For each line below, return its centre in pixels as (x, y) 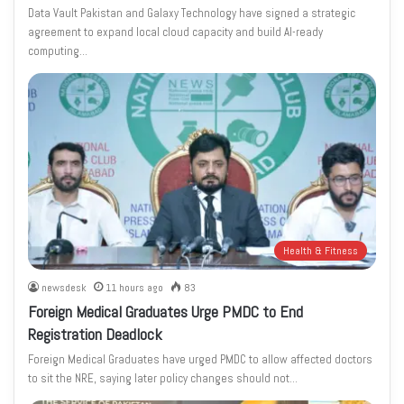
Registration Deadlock (96, 334)
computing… (58, 51)
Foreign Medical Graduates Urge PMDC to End (166, 311)
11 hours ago (135, 287)
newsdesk (64, 287)
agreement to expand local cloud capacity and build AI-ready (176, 32)
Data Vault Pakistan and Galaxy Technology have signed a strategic (192, 14)
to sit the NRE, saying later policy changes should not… (163, 378)
